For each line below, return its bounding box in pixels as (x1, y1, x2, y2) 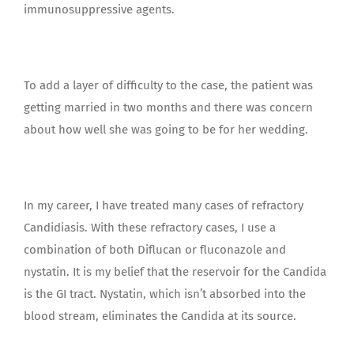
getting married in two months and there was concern (24, 100, 313, 115)
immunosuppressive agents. (24, 2, 175, 17)
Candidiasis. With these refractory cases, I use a (24, 220, 276, 235)
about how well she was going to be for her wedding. (24, 122, 308, 137)
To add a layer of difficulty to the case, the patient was (24, 78, 313, 92)
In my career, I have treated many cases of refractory (24, 198, 303, 213)
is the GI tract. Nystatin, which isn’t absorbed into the (24, 287, 306, 301)
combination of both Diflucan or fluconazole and (24, 243, 286, 257)
